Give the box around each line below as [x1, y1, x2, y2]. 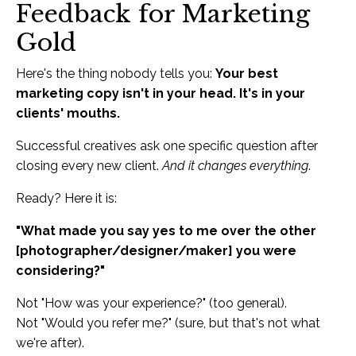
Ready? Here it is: [16, 191, 117, 206]
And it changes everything [162, 158, 308, 173]
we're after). [16, 335, 84, 350]
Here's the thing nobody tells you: [16, 66, 215, 81]
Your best [215, 66, 278, 81]
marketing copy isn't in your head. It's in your [16, 86, 305, 101]
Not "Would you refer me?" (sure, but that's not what [16, 315, 320, 331]
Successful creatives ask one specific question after [16, 138, 318, 153]
